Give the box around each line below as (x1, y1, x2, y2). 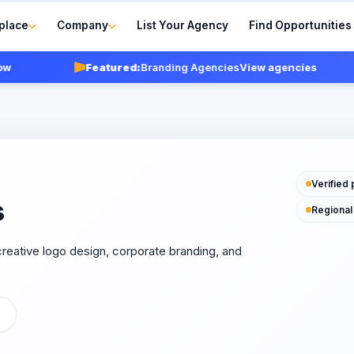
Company (57, 18, 109, 32)
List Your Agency (137, 18, 229, 32)
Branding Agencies (113, 61, 213, 73)
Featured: (58, 61, 114, 73)
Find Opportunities (249, 18, 352, 32)
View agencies (212, 61, 290, 73)
